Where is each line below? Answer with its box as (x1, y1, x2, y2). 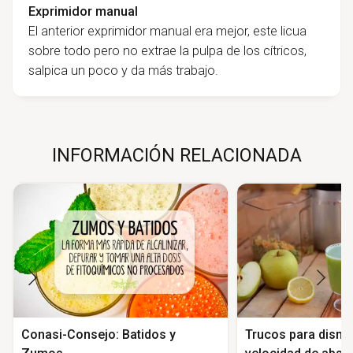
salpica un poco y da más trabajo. (28, 62, 218, 78)
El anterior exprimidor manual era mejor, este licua (28, 23, 307, 39)
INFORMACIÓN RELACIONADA (51, 143, 302, 166)
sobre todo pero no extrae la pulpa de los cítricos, (28, 43, 307, 58)
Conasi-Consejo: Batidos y (21, 326, 176, 342)
